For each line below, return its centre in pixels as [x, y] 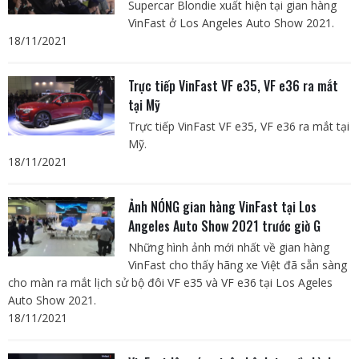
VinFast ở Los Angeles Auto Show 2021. [231, 23]
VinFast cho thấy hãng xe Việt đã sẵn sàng [237, 265]
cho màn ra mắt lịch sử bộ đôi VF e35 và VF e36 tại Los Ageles [170, 283]
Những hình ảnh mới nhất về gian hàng [228, 248]
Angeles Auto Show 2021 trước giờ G [224, 226]
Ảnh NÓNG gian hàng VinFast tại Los [222, 207]
